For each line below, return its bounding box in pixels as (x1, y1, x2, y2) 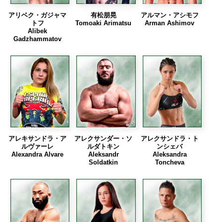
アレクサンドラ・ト (140, 135, 199, 143)
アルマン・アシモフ (140, 11, 199, 19)
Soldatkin (89, 159, 118, 166)
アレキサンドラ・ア (8, 135, 67, 143)
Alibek (28, 27, 48, 35)
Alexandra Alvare (11, 151, 64, 159)
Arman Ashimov (145, 19, 195, 27)
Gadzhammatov (13, 35, 62, 43)
